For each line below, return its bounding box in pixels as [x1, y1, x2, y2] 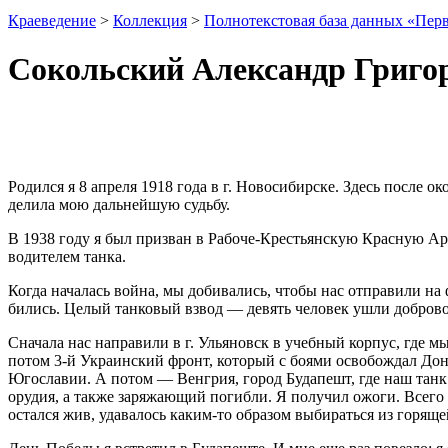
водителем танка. [8, 247, 126, 265]
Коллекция [113, 11, 187, 29]
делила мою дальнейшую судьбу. [8, 195, 230, 213]
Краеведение [8, 11, 96, 29]
